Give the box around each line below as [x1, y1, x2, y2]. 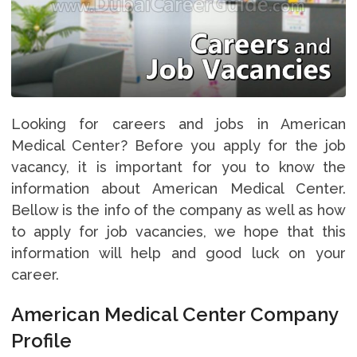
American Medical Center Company [10, 302, 338, 326]
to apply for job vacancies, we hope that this [10, 222, 347, 240]
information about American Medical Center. [10, 179, 347, 197]
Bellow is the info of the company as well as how [10, 201, 347, 218]
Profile [10, 328, 72, 352]
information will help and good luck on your [10, 244, 347, 261]
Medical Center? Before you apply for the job [10, 136, 347, 154]
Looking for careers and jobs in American [10, 115, 347, 132]
